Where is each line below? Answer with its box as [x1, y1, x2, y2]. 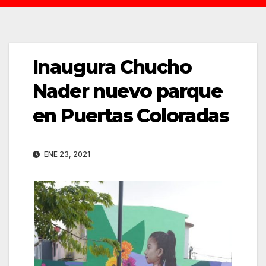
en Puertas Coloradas [33, 104, 229, 128]
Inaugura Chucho [33, 55, 191, 79]
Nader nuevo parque [33, 80, 223, 103]
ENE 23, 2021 [42, 150, 90, 159]
